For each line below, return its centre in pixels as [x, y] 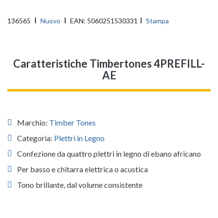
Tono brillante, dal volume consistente [80, 185]
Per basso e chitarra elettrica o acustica [82, 169]
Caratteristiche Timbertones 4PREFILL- [109, 64]
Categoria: [36, 138]
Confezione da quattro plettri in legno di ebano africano [109, 154]
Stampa [157, 21]
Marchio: [33, 122]
